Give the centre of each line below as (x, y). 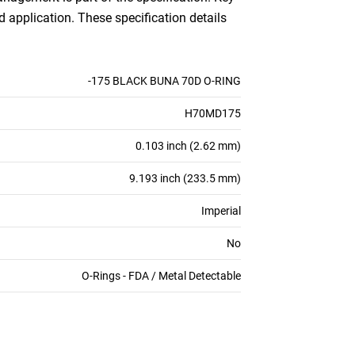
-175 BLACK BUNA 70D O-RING (164, 81)
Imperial (221, 211)
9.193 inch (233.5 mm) (185, 178)
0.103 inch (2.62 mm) (188, 146)
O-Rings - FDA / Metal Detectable (161, 276)
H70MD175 (213, 113)
